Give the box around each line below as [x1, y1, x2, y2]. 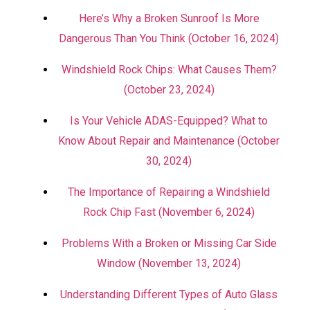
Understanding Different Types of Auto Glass [60, 288, 277, 301]
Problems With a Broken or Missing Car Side [61, 237, 277, 250]
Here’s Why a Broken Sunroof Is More [78, 12, 259, 25]
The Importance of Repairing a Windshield [68, 185, 270, 199]
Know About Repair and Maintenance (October [58, 134, 280, 147]
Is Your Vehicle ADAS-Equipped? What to [70, 114, 268, 127]
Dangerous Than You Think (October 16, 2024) [59, 32, 279, 45]
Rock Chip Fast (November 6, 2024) [83, 206, 255, 219]
